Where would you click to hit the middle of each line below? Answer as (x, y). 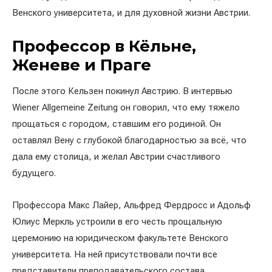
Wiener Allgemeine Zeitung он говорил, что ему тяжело (126, 107)
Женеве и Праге (82, 65)
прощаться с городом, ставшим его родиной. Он (117, 124)
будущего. (34, 173)
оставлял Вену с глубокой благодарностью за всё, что (129, 140)
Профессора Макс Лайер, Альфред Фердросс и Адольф (131, 205)
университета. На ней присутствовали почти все (115, 254)
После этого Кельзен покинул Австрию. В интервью (122, 91)
